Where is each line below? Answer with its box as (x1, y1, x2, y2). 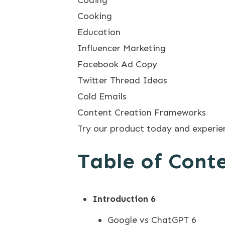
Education (77, 26, 121, 38)
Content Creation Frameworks (77, 106, 206, 118)
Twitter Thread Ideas (77, 74, 167, 86)
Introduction (92, 193, 148, 204)
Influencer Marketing (77, 42, 166, 54)
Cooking (77, 10, 112, 22)
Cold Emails (77, 90, 127, 102)
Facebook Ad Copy (77, 58, 157, 70)
